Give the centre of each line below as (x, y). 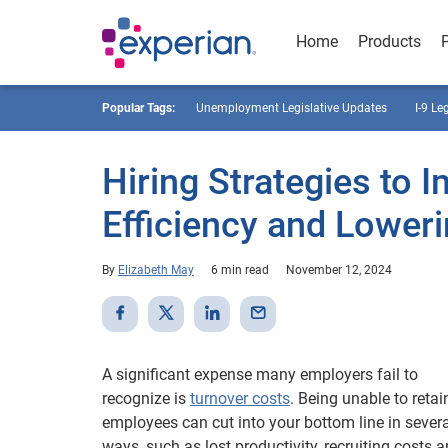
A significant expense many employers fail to (260, 374)
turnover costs (240, 398)
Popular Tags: (138, 108)
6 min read (240, 270)
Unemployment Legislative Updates (291, 108)
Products (389, 41)
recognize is (146, 398)
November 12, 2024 (339, 270)
